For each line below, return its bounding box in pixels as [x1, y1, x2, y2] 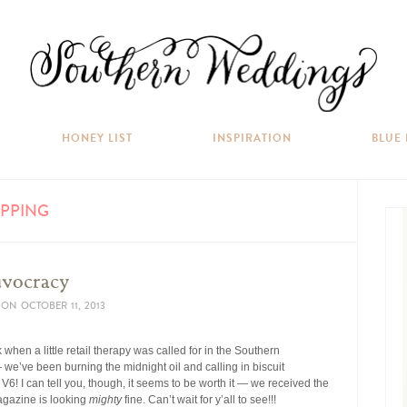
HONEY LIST [62, 130, 133, 146]
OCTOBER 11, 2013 [21, 299, 105, 313]
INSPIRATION [213, 130, 292, 146]
